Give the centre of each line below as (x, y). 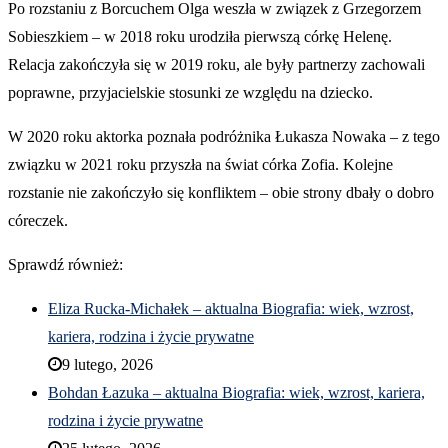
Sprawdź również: (65, 265)
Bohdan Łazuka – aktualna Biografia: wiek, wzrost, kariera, (236, 393)
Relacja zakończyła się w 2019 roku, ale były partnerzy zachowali (216, 65)
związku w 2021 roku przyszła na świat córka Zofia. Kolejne (200, 165)
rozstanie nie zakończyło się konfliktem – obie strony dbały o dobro (221, 193)
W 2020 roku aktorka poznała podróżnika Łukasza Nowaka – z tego (224, 137)
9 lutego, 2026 (107, 365)
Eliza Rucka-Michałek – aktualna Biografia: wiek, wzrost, (231, 309)
